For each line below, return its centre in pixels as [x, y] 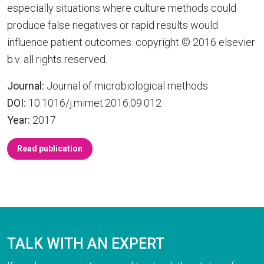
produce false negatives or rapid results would [113, 25]
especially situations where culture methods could [122, 8]
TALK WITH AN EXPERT [86, 244]
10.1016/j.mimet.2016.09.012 [94, 103]
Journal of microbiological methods [126, 86]
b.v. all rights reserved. [57, 59]
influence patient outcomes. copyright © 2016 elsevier [131, 42]
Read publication [50, 148]
